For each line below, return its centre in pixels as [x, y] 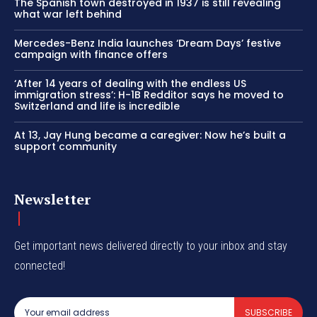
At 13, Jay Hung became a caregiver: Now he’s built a [150, 135]
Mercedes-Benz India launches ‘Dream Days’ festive [148, 43]
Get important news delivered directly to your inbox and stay [151, 246]
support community [65, 146]
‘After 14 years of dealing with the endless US [130, 83]
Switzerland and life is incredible [97, 106]
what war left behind [68, 14]
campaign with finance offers [91, 54]
